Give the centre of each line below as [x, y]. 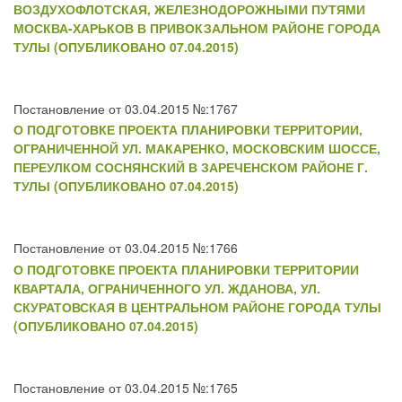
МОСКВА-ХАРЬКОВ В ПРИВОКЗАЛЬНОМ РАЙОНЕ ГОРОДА [197, 27]
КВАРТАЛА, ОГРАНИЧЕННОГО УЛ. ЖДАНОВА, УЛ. [167, 288]
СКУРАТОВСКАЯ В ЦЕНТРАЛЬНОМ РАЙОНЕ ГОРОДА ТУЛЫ [197, 306]
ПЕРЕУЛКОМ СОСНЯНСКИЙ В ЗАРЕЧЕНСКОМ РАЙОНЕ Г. [191, 167]
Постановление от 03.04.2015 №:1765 [126, 387]
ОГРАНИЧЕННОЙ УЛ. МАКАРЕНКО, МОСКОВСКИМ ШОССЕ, [197, 149]
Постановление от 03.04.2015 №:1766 [126, 248]
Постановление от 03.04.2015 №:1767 [126, 108]
